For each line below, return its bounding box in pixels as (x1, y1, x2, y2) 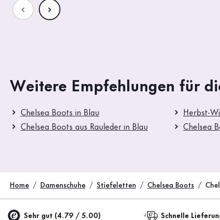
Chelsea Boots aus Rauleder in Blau (21, 123, 148, 132)
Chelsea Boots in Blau (21, 109, 99, 117)
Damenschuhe (40, 182, 85, 190)
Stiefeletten (97, 182, 136, 190)
